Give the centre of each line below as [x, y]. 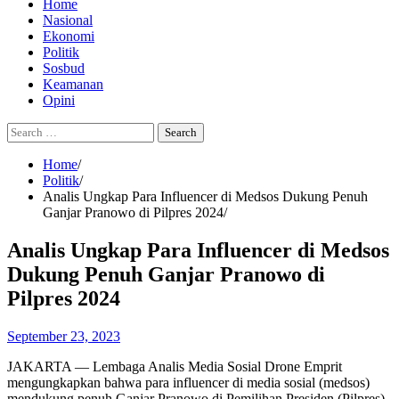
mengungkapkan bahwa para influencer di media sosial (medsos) [188, 382]
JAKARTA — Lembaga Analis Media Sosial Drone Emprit [175, 366]
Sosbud [64, 68]
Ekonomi [69, 36]
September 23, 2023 [64, 336]
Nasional [68, 20]
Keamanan [73, 84]
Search [25, 130]
